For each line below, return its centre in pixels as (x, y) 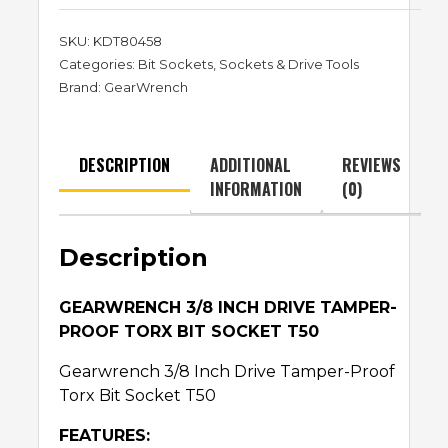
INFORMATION (256, 189)
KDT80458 (127, 41)
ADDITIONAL (250, 165)
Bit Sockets (175, 64)
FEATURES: (104, 436)
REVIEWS (371, 165)
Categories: (98, 64)
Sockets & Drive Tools (289, 64)
